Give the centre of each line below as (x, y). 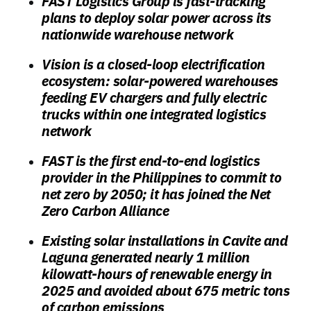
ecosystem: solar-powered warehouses (160, 81)
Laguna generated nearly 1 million (146, 258)
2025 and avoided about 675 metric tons (166, 291)
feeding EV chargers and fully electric (154, 98)
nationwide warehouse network (137, 35)
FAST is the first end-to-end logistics (151, 161)
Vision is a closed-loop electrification (153, 65)
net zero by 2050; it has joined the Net (156, 194)
